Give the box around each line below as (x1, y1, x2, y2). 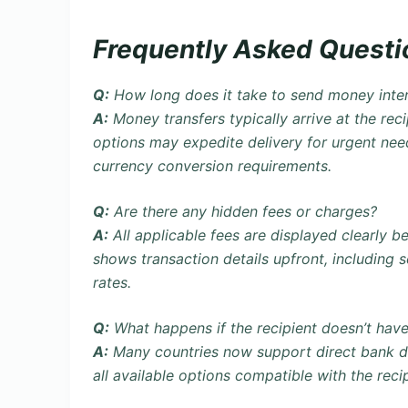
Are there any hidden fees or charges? (109, 201, 377, 220)
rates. (93, 272, 131, 291)
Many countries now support (108, 342, 316, 361)
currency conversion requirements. (93, 156, 331, 175)
